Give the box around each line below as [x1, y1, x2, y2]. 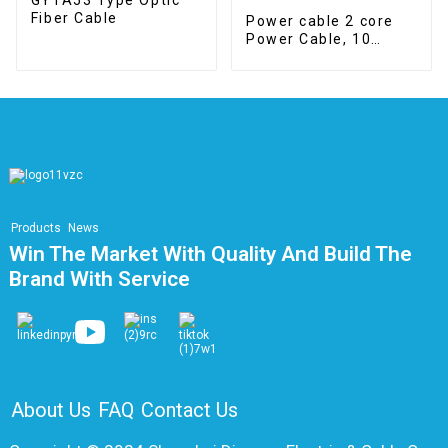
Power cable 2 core [245, 12, 394, 29]
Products [10, 220, 61, 235]
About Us [10, 398, 91, 423]
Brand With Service [8, 266, 190, 291]
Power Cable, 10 [245, 30, 372, 47]
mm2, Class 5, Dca [245, 48, 388, 65]
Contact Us [140, 398, 238, 423]
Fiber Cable [30, 9, 118, 26]
